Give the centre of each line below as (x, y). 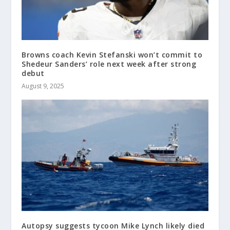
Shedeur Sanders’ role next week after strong (109, 64)
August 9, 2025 (43, 86)
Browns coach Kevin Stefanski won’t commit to (112, 54)
